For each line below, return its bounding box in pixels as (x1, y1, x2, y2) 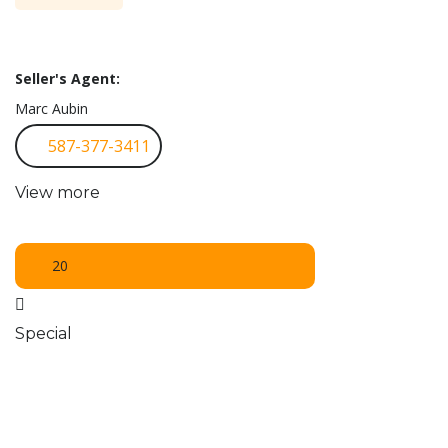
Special (15, 324, 72, 344)
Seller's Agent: (15, 69, 120, 89)
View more (15, 183, 100, 203)
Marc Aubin (15, 99, 88, 119)
